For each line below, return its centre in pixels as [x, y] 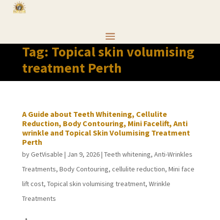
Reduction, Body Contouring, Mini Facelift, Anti [105, 124]
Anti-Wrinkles [173, 154]
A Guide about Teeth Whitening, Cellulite [94, 114]
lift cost [33, 184]
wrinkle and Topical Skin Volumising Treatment [106, 133]
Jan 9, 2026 [83, 154]
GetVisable [47, 154]
